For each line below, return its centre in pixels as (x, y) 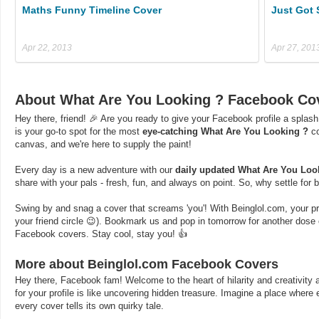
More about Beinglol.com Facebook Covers (147, 264)
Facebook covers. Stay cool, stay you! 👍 (101, 234)
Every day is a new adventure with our (95, 169)
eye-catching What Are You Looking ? (225, 131)
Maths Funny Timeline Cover (92, 10)
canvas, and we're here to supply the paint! (103, 144)
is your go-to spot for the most (79, 131)
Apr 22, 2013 (47, 47)
